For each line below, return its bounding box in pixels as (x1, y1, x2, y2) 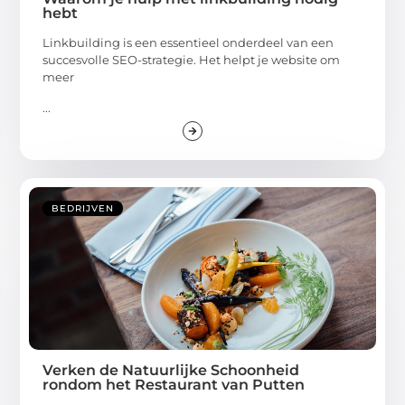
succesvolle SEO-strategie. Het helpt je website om (42, 52, 341, 68)
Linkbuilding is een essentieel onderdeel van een (42, 35, 334, 51)
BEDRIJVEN (52, 202, 115, 214)
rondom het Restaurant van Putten (42, 375, 306, 393)
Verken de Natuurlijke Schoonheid (42, 361, 300, 379)
